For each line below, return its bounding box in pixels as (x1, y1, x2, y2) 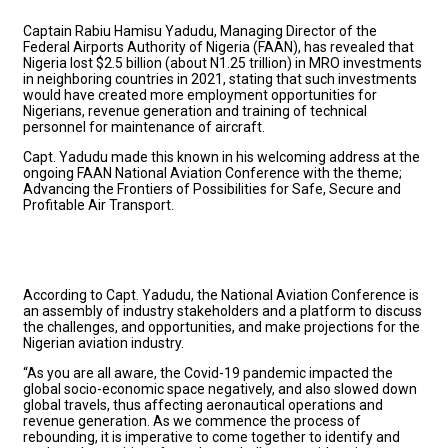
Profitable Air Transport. (23, 196, 174, 213)
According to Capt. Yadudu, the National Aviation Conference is (23, 286, 419, 303)
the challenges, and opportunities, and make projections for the (23, 318, 420, 335)
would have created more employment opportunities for (23, 86, 377, 103)
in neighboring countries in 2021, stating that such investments (23, 70, 417, 87)
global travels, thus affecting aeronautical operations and (23, 396, 383, 413)
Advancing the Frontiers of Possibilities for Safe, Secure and (23, 180, 401, 197)
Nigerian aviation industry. (23, 334, 184, 351)
